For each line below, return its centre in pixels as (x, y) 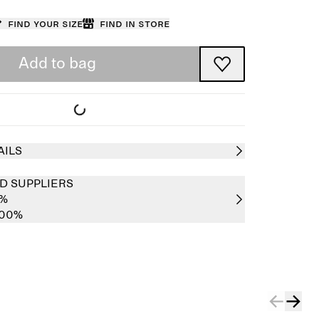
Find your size (45, 23)
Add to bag (57, 64)
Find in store (134, 23)
